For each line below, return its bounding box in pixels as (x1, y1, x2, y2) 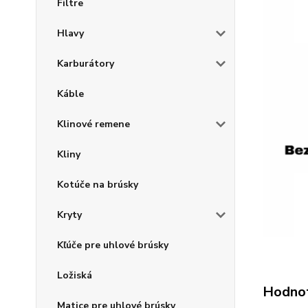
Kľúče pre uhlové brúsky (57, 239, 168, 252)
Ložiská (57, 269, 92, 282)
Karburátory (57, 57, 114, 70)
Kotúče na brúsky (57, 178, 138, 191)
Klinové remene (57, 118, 130, 131)
